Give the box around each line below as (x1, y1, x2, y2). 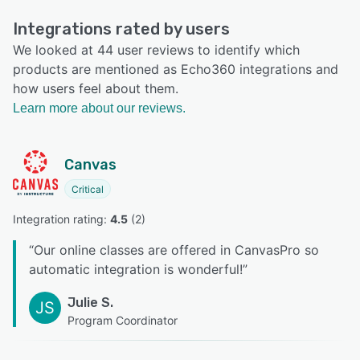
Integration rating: (13, 212, 110, 227)
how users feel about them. (13, 80, 178, 97)
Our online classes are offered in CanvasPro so (34, 242, 319, 259)
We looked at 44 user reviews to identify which (13, 42, 300, 59)
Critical (72, 183, 104, 196)
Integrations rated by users (13, 19, 230, 39)
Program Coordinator (67, 313, 178, 328)
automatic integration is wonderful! (29, 261, 243, 278)
